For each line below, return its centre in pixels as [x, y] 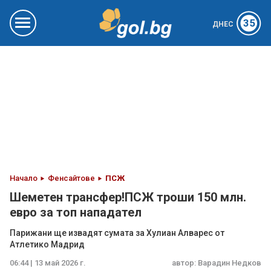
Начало [24, 178]
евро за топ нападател [76, 212]
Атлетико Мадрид [47, 244]
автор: [185, 263]
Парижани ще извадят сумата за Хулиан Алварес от [117, 233]
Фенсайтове [71, 178]
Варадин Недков [230, 263]
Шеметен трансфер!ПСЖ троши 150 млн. [128, 197]
